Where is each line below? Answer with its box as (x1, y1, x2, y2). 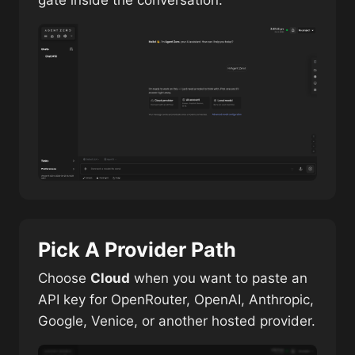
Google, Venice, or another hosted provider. (38, 313, 315, 329)
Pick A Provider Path (38, 238, 236, 261)
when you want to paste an (130, 270, 307, 286)
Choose (38, 270, 90, 286)
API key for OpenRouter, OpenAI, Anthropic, (38, 292, 314, 307)
